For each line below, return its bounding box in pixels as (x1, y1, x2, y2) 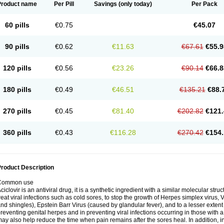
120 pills (2, 64, 31, 72)
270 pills (2, 107, 31, 115)
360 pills (2, 128, 31, 136)
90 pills (4, 42, 29, 50)
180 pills (2, 85, 31, 93)
